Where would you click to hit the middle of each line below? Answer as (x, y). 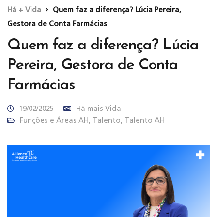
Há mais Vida (99, 108)
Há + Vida (24, 10)
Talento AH (145, 120)
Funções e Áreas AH (54, 120)
